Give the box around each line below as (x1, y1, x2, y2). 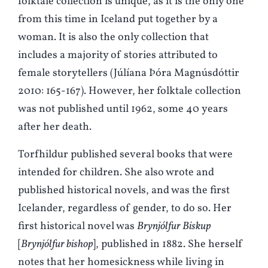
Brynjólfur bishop (21, 237, 93, 252)
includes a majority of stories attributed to (18, 48, 218, 63)
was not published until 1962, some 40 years (18, 102, 228, 117)
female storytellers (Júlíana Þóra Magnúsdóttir (18, 66, 239, 81)
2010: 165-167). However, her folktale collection (18, 84, 241, 99)
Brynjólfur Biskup (137, 219, 211, 234)
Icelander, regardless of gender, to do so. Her (18, 201, 232, 217)
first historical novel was (18, 219, 137, 234)
